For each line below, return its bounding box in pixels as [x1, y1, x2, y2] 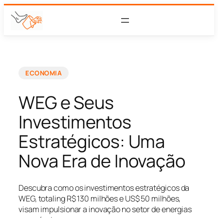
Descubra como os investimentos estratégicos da [18, 182, 190, 194]
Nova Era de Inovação [18, 148, 185, 173]
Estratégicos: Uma [18, 129, 165, 153]
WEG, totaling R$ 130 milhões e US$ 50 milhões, [18, 193, 181, 204]
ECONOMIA [25, 68, 62, 77]
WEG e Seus [18, 90, 114, 114]
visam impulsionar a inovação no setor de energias [18, 204, 192, 215]
